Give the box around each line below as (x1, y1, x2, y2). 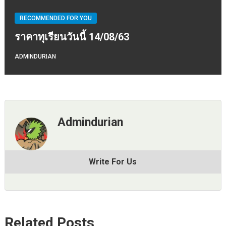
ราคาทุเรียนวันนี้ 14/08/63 (14, 31, 129, 43)
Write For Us (89, 156, 137, 166)
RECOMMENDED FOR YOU (19, 15, 92, 22)
